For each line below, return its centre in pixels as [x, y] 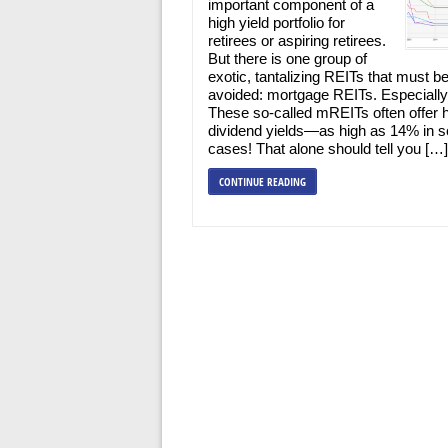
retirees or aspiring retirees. [297, 40]
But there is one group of [287, 58]
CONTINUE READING [262, 181]
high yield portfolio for [276, 22]
